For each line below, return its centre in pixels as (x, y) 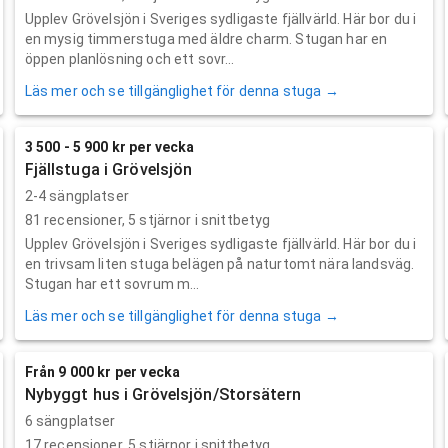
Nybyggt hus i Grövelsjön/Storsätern (162, 394)
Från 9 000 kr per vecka (102, 371)
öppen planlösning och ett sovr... (129, 58)
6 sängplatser (70, 420)
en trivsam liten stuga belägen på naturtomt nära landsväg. (219, 263)
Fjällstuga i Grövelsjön (108, 169)
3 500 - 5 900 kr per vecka (109, 146)
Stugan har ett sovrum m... (112, 283)
